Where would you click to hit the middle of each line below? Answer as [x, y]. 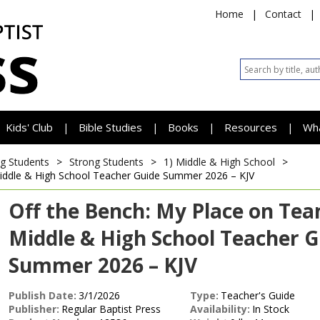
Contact [283, 14]
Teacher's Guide [258, 295]
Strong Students [106, 162]
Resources [252, 127]
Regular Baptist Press [111, 309]
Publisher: [34, 309]
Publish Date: [42, 295]
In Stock [271, 309]
